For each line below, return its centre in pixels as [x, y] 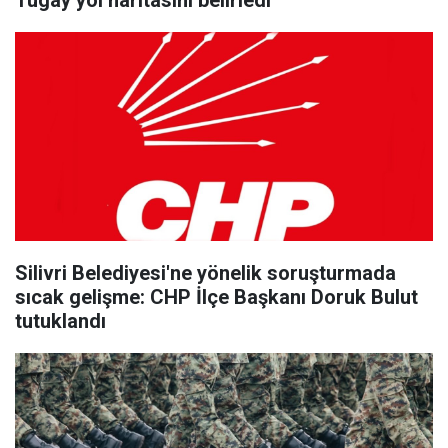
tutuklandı [60, 321]
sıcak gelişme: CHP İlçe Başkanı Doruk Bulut [216, 297]
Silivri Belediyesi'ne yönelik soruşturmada [205, 273]
